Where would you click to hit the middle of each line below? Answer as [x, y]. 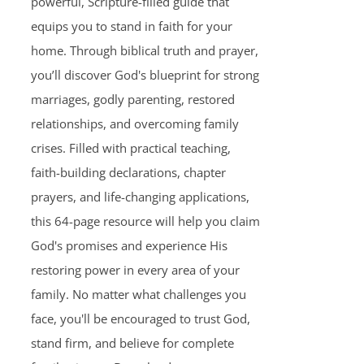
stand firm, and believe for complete [132, 343]
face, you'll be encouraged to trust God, [140, 318]
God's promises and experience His [129, 245]
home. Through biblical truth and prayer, [144, 50]
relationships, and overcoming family [134, 123]
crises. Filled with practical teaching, [130, 148]
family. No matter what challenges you [138, 294]
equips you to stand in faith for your [131, 26]
